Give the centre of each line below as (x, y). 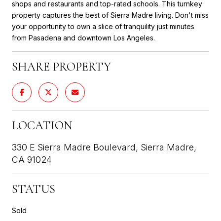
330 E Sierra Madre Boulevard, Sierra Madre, (104, 147)
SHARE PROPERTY (61, 67)
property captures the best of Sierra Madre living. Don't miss (110, 15)
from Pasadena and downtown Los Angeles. (83, 37)
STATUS (34, 189)
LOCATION (42, 125)
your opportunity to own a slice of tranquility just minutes (103, 26)
